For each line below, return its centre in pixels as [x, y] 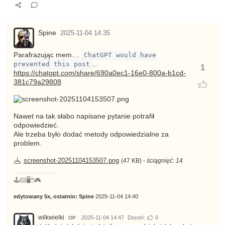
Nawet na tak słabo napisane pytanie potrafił [84, 117]
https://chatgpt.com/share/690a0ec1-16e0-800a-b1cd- [100, 73]
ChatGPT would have [120, 55]
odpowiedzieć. [36, 126]
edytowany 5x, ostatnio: [46, 197]
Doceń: [136, 218]
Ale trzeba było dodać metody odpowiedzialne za [91, 135]
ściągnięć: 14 [164, 161]
